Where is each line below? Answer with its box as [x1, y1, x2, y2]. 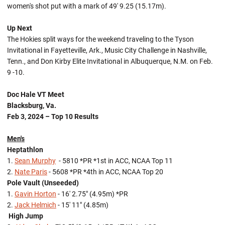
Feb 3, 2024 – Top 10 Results [7, 113, 98, 121]
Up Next [7, 24, 32, 32]
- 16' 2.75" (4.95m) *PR [56, 190, 128, 198]
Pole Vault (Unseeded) [7, 179, 80, 187]
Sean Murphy [15, 157, 56, 165]
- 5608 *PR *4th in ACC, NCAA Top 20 [47, 168, 163, 176]
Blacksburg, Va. [7, 101, 56, 109]
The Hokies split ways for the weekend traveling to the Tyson [7, 35, 194, 43]
